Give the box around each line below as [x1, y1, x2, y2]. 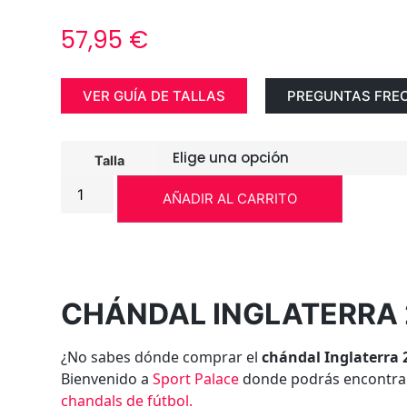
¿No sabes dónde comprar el [61, 346, 263, 367]
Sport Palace [153, 368, 240, 389]
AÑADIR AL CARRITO [163, 189, 298, 207]
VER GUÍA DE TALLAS [83, 86, 226, 104]
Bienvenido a [61, 368, 154, 389]
